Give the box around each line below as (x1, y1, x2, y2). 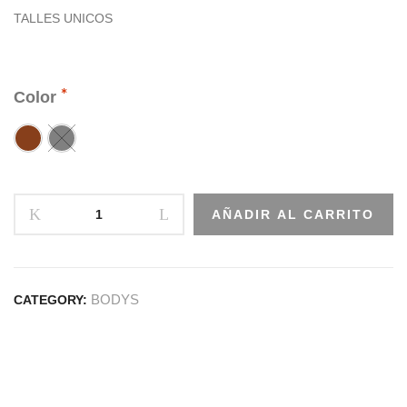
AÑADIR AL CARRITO (211, 207, 374, 222)
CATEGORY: (14, 293, 91, 307)
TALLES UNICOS (14, 11, 113, 25)
